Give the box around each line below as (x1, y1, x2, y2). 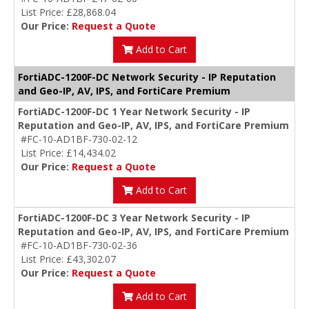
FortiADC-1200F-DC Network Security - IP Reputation (18, 70, 276, 84)
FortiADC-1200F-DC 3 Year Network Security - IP (18, 211, 250, 225)
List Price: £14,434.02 (21, 146, 116, 160)
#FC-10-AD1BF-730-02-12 (21, 132, 137, 146)
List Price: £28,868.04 (21, 6, 116, 19)
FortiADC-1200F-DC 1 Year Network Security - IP (18, 105, 250, 119)
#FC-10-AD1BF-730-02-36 (21, 239, 137, 252)
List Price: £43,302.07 (21, 252, 116, 266)
